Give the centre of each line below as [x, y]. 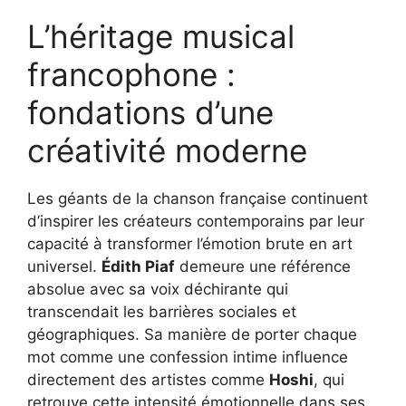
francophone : [131, 74]
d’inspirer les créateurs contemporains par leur [196, 221]
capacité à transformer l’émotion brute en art [190, 243]
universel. [64, 266]
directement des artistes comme [148, 379]
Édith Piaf [138, 266]
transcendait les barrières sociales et [162, 311]
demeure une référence [263, 266]
